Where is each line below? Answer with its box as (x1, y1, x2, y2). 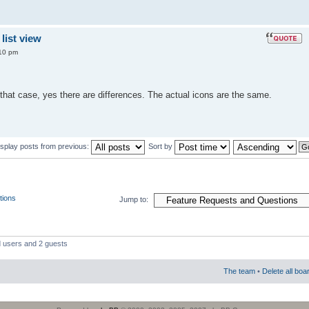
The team (223, 267, 255, 276)
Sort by (148, 141, 175, 150)
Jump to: (119, 195, 148, 204)
